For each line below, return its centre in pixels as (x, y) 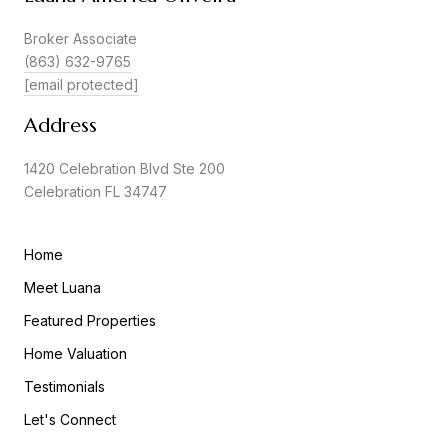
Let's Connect (70, 420)
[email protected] (81, 85)
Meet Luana (62, 288)
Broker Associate (80, 39)
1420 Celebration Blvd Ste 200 (124, 169)
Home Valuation (75, 354)
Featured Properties (90, 321)
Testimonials (64, 387)
